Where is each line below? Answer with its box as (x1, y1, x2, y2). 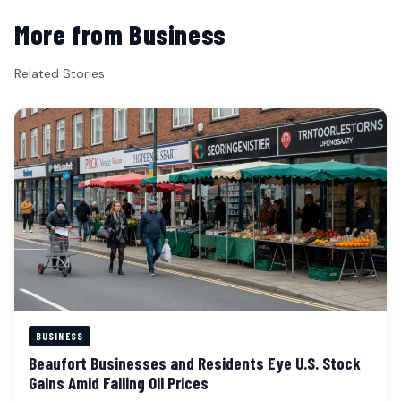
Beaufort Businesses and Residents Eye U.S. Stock (29, 353, 361, 374)
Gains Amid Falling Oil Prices (29, 372, 209, 394)
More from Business (14, 18, 226, 51)
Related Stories (14, 65, 105, 82)
